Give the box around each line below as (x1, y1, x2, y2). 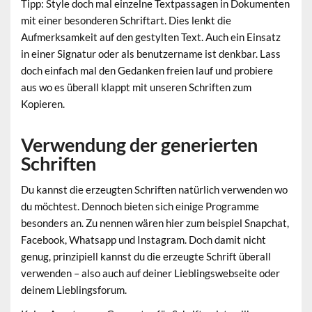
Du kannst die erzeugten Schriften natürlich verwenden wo (21, 182, 288, 196)
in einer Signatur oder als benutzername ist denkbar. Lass (21, 47, 281, 61)
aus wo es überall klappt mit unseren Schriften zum (21, 81, 252, 94)
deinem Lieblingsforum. (21, 283, 127, 296)
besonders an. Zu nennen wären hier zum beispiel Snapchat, (21, 216, 290, 229)
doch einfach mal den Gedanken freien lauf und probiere (21, 64, 274, 77)
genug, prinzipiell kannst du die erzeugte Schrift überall (21, 249, 272, 263)
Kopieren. (21, 97, 65, 111)
